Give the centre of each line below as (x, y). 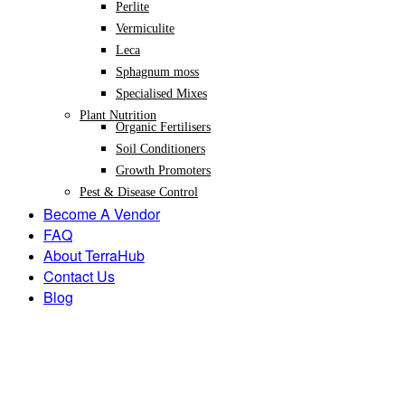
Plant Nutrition (118, 115)
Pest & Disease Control (139, 192)
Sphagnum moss (157, 71)
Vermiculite (145, 28)
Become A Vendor (102, 213)
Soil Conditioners (160, 148)
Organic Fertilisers (163, 127)
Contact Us (79, 276)
